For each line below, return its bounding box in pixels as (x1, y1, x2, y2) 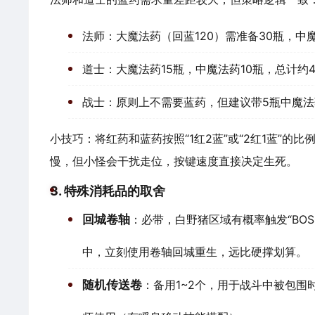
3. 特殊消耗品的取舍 (50, 184, 165, 198)
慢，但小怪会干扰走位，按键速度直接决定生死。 (50, 154, 297, 168)
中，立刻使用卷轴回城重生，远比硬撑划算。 (82, 245, 307, 259)
